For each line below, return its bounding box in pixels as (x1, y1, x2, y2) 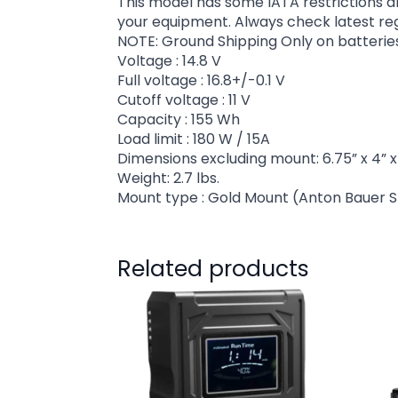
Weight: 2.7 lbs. (117, 167, 219, 188)
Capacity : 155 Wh (117, 108, 240, 130)
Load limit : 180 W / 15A (117, 128, 270, 149)
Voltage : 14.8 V (117, 50, 221, 71)
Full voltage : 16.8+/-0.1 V (117, 69, 285, 91)
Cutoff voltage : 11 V (117, 89, 251, 110)
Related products (117, 252, 309, 284)
